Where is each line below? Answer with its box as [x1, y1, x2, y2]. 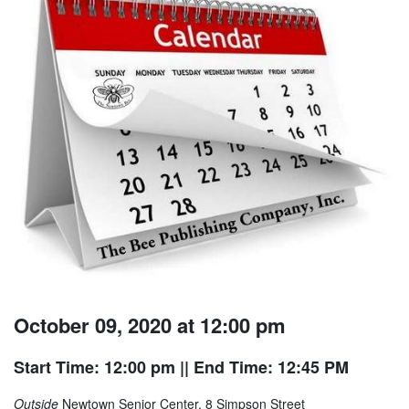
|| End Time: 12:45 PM [175, 355, 349, 380]
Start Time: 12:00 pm [14, 355, 175, 380]
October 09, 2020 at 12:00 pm [14, 310, 286, 341]
